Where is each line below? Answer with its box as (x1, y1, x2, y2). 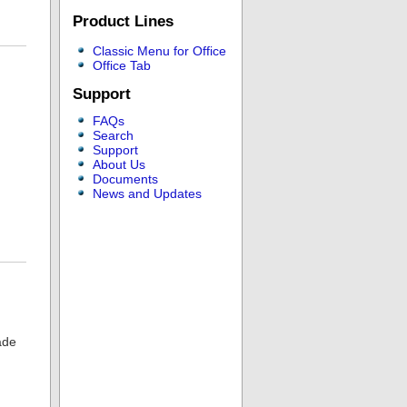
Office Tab (93, 58, 151, 74)
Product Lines (73, 12, 174, 30)
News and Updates (93, 186, 202, 202)
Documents (93, 172, 158, 187)
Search (93, 128, 134, 144)
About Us (93, 157, 145, 173)
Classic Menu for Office (93, 44, 226, 59)
